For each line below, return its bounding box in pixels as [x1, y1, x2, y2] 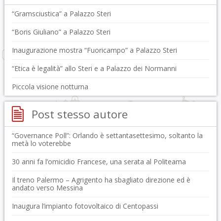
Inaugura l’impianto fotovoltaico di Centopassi [11, 201, 158, 211]
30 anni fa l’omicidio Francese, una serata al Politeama [11, 157, 186, 166]
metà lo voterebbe [11, 139, 71, 148]
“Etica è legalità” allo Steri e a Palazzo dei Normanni [11, 64, 177, 73]
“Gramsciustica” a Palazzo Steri [11, 9, 111, 18]
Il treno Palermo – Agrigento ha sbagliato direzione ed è [11, 175, 190, 184]
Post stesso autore [31, 107, 128, 121]
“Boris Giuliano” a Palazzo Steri [11, 27, 110, 37]
